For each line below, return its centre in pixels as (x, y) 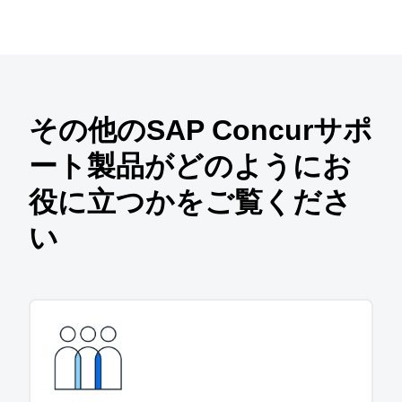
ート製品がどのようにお (190, 166)
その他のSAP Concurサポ (201, 131)
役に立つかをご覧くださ (190, 202)
